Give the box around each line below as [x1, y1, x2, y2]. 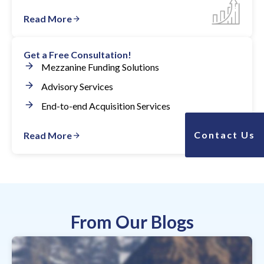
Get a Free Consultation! [24, 49, 131, 60]
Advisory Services [41, 81, 113, 92]
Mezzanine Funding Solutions [41, 61, 159, 72]
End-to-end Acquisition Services [41, 100, 170, 111]
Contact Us [194, 129, 255, 141]
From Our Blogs [70, 211, 194, 232]
